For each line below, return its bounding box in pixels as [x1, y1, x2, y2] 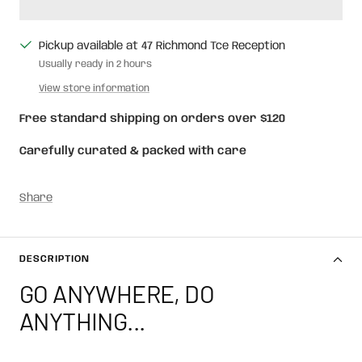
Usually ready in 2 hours [39, 58, 152, 69]
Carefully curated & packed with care [19, 145, 246, 157]
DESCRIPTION [19, 253, 90, 264]
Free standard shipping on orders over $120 [19, 112, 285, 124]
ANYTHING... [19, 305, 145, 335]
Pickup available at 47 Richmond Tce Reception [39, 40, 285, 52]
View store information [39, 82, 149, 94]
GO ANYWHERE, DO [19, 278, 214, 308]
